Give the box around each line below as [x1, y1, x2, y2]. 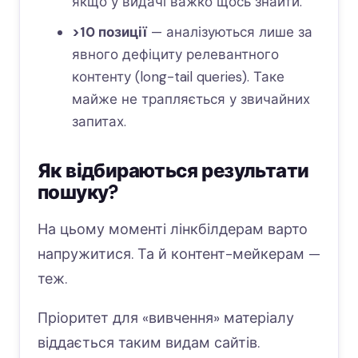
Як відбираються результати [38, 158, 309, 184]
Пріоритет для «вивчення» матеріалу [38, 308, 294, 328]
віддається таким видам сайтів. [38, 333, 260, 353]
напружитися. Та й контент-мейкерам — [38, 245, 320, 265]
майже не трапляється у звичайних [71, 90, 310, 109]
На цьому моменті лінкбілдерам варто [38, 220, 308, 240]
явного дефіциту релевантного [71, 46, 279, 64]
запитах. [71, 113, 126, 131]
